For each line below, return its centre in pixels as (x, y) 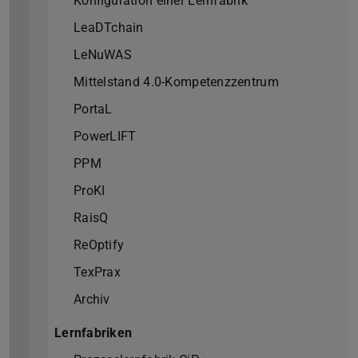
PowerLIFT (105, 137)
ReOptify (99, 245)
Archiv (92, 300)
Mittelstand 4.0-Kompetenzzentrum (176, 82)
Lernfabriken (93, 333)
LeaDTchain (109, 28)
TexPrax (97, 272)
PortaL (93, 109)
